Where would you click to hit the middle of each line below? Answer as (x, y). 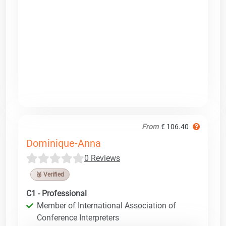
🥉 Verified (50, 174)
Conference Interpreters (78, 217)
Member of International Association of (106, 205)
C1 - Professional (56, 193)
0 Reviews (102, 158)
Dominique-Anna (64, 143)
